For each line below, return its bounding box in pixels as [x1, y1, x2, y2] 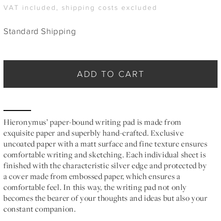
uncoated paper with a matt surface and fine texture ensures [3, 139, 208, 149]
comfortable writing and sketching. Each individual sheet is [3, 149, 206, 160]
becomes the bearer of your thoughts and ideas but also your [3, 193, 208, 203]
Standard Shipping [3, 26, 76, 36]
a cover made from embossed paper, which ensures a [3, 171, 181, 182]
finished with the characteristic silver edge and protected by [3, 160, 207, 171]
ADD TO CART [76, 68, 145, 79]
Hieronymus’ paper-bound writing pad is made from [3, 117, 182, 127]
